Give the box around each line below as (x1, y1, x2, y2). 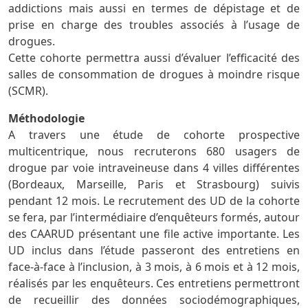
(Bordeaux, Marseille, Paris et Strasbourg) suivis (8, 176, 300, 192)
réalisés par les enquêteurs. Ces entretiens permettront (8, 275, 300, 291)
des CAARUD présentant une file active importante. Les (8, 225, 300, 241)
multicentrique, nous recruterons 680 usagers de (8, 143, 300, 159)
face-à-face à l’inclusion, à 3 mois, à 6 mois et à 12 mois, (8, 258, 300, 274)
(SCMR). (8, 82, 48, 98)
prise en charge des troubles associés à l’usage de (8, 16, 300, 32)
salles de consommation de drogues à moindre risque (8, 66, 300, 82)
